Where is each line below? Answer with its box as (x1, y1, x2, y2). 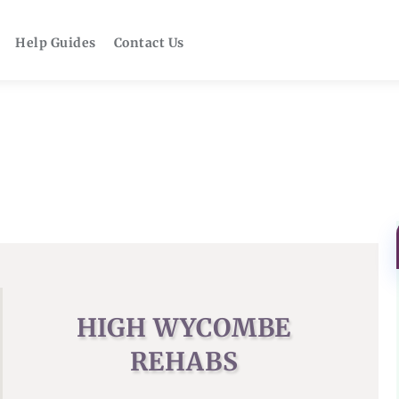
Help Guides (15, 35, 96, 51)
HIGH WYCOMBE (76, 312, 292, 344)
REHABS (129, 346, 239, 378)
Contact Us (113, 35, 184, 51)
